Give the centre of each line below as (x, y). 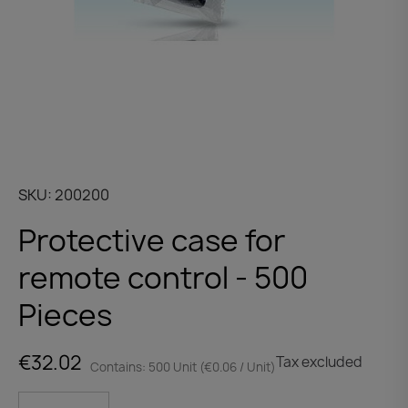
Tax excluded (319, 362)
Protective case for (152, 240)
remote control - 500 (163, 277)
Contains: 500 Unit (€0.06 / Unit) (183, 367)
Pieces (65, 315)
